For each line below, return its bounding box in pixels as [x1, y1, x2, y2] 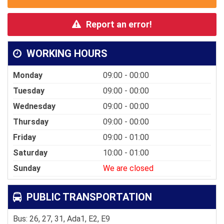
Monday [13, 70, 42, 80]
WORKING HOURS [24, 47, 107, 60]
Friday [13, 132, 36, 142]
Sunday [13, 163, 40, 173]
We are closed [103, 163, 153, 173]
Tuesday [13, 86, 44, 96]
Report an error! [86, 19, 152, 30]
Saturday [13, 148, 47, 158]
